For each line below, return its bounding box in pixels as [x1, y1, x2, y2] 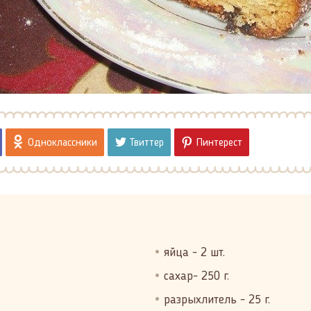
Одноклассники [28, 137, 97, 149]
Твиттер [130, 137, 164, 149]
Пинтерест [196, 137, 242, 149]
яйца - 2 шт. [164, 246, 225, 259]
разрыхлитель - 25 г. [164, 294, 270, 306]
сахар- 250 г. [164, 270, 229, 283]
